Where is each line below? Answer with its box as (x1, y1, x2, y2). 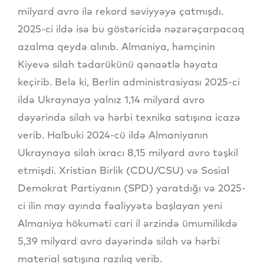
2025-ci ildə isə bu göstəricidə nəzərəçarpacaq (18, 22, 245, 35)
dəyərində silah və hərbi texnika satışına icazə (18, 111, 240, 124)
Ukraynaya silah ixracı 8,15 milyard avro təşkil (18, 146, 238, 159)
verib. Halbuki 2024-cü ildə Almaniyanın (18, 128, 208, 141)
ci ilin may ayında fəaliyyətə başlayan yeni (18, 199, 222, 212)
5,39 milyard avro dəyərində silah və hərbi (18, 235, 220, 247)
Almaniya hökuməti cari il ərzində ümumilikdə (18, 217, 237, 230)
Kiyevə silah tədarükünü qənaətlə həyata (18, 58, 218, 71)
